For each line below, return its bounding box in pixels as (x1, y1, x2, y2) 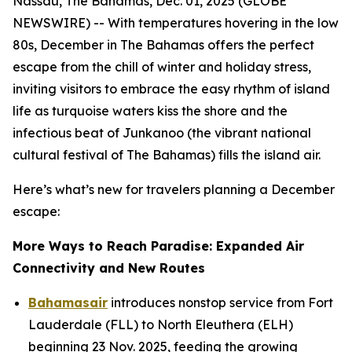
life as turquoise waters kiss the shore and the (13, 103, 288, 119)
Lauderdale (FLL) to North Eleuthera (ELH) (28, 317, 293, 332)
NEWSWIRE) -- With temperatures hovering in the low (13, 15, 339, 31)
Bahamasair (28, 295, 108, 310)
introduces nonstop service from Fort (108, 295, 333, 310)
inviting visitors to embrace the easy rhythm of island (13, 81, 330, 97)
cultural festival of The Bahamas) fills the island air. (13, 147, 321, 163)
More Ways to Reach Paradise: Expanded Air (13, 238, 304, 254)
